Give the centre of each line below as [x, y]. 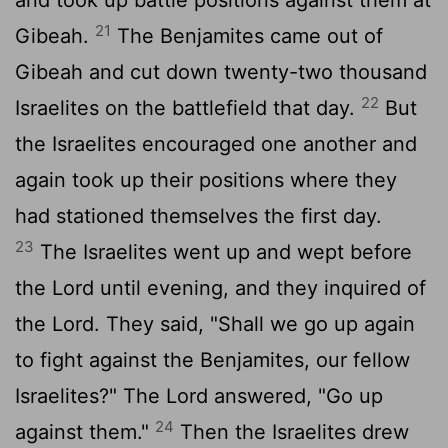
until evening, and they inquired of [260, 288]
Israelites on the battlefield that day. [188, 108]
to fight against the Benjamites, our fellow [212, 360]
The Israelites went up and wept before [223, 252]
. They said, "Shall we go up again [254, 324]
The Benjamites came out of [247, 36]
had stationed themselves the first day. [198, 216]
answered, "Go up [295, 396]
